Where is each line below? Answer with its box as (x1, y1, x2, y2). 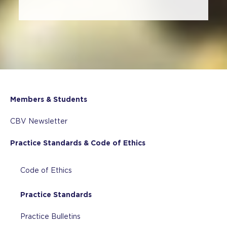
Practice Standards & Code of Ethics (10, 139, 145, 147)
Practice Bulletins (20, 212, 81, 220)
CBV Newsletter (10, 117, 67, 125)
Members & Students (10, 95, 87, 103)
